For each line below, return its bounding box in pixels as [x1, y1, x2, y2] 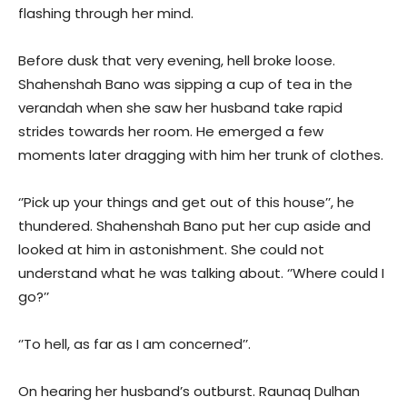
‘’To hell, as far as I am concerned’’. [18, 334, 251, 354]
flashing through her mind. [18, 4, 194, 24]
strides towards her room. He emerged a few [18, 122, 323, 142]
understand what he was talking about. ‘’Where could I [18, 263, 384, 283]
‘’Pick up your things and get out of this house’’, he [18, 193, 354, 213]
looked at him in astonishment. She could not [18, 240, 324, 260]
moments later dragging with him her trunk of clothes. [18, 145, 383, 165]
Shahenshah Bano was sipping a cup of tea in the [18, 74, 352, 94]
